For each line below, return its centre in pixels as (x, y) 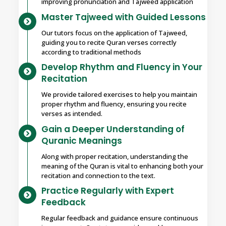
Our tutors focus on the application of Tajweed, (114, 33)
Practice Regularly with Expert (108, 191)
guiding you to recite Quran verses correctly (109, 42)
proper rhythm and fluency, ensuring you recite (114, 104)
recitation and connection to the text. (98, 175)
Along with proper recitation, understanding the (115, 156)
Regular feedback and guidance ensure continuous (120, 218)
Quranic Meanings (82, 140)
